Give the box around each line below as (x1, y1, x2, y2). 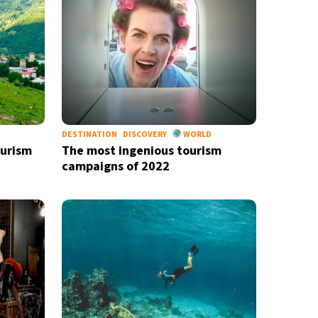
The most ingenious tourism (61, 142, 221, 160)
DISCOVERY (122, 128, 167, 141)
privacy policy (2, 17, 59, 28)
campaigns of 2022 (61, 158, 170, 175)
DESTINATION (61, 128, 117, 141)
